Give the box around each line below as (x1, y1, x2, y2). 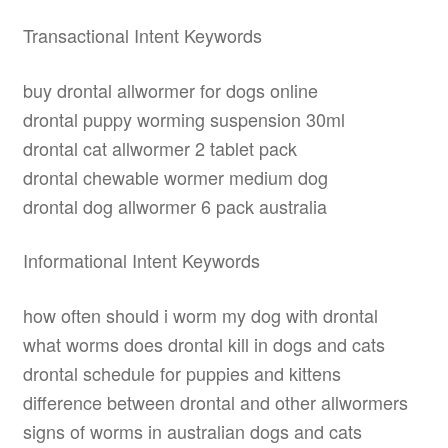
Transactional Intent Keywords (22, 22, 262, 49)
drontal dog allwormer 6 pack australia (22, 192, 327, 219)
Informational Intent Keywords (22, 247, 260, 274)
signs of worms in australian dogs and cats (22, 417, 362, 444)
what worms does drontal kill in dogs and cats (22, 330, 385, 357)
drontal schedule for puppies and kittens (22, 359, 341, 386)
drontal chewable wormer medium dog (22, 163, 328, 190)
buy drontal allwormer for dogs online (22, 76, 318, 103)
